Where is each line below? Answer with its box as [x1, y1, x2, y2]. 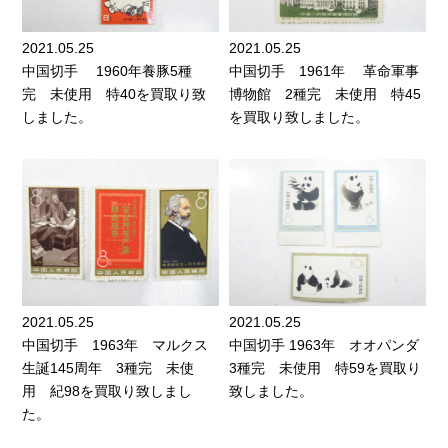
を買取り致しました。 [229, 109, 369, 126]
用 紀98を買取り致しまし [22, 383, 193, 400]
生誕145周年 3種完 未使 [22, 360, 195, 377]
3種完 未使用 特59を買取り [229, 360, 421, 377]
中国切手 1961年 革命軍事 [229, 63, 419, 80]
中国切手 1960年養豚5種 [22, 63, 193, 80]
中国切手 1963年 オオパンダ [229, 337, 419, 354]
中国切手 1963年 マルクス [22, 337, 209, 354]
